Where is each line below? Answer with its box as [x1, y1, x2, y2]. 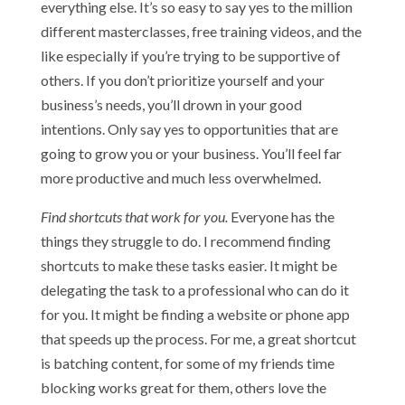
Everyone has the [227, 208, 334, 225]
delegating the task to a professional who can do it [40, 281, 349, 298]
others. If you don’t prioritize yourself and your [40, 71, 325, 89]
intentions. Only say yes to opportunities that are [40, 120, 338, 137]
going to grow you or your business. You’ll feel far [40, 145, 342, 162]
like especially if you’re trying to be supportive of [40, 47, 341, 64]
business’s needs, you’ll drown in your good [40, 96, 302, 113]
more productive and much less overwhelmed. [40, 169, 321, 186]
